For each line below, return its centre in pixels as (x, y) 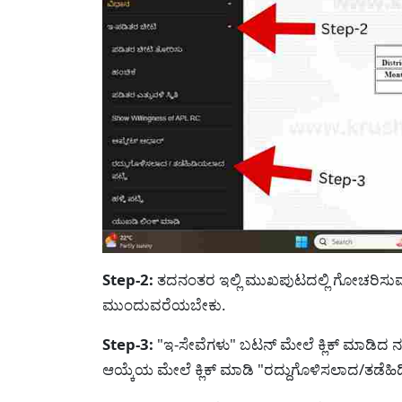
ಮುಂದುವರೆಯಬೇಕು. (164, 304)
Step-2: (128, 279)
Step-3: (128, 344)
